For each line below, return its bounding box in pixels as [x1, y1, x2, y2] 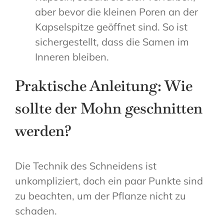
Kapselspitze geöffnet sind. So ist [35, 20, 187, 33]
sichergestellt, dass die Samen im [35, 35, 189, 48]
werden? [15, 121, 71, 141]
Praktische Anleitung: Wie [15, 76, 192, 96]
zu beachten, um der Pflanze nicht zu [15, 189, 186, 202]
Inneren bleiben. [35, 50, 109, 63]
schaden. [15, 204, 57, 217]
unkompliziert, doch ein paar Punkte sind [15, 174, 203, 187]
